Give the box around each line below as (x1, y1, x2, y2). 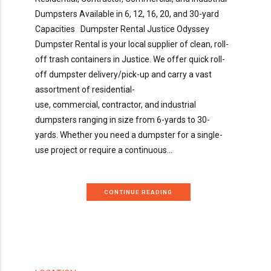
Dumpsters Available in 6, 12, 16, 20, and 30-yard (35, 9, 219, 19)
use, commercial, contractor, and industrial (35, 100, 196, 110)
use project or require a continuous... (35, 145, 172, 155)
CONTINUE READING (104, 188, 173, 195)
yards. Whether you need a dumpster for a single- (35, 130, 223, 140)
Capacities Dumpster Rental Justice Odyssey (35, 24, 209, 34)
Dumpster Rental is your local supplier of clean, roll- (35, 39, 229, 50)
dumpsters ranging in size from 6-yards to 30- (35, 115, 210, 125)
